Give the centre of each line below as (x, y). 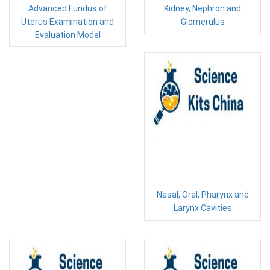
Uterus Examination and (67, 22)
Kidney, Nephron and (202, 8)
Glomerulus (202, 22)
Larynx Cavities (202, 208)
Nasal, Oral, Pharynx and (202, 195)
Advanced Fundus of (67, 8)
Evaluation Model (67, 35)
